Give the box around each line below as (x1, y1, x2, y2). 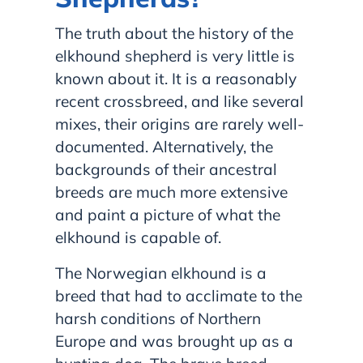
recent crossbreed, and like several (55, 91, 304, 111)
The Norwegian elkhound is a (55, 263, 267, 283)
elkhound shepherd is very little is (55, 45, 295, 66)
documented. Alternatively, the (55, 136, 273, 156)
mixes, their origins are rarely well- (55, 113, 304, 134)
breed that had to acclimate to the (55, 285, 302, 305)
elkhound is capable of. (55, 227, 221, 247)
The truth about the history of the (55, 23, 293, 43)
